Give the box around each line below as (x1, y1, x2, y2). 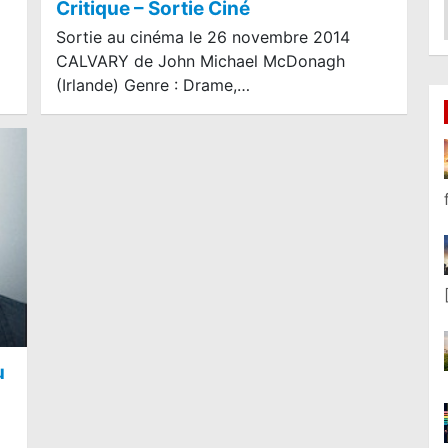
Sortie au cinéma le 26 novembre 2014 (56, 26, 350, 47)
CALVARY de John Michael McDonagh (56, 50, 345, 71)
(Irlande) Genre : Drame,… (56, 74, 250, 95)
